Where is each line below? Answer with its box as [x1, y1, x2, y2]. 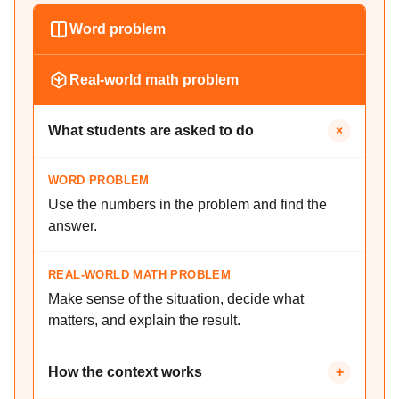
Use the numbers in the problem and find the [48, 197, 327, 212]
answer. [48, 218, 97, 233]
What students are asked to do [48, 123, 254, 138]
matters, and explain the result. [48, 313, 240, 328]
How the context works [48, 364, 202, 379]
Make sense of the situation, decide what [48, 291, 304, 306]
